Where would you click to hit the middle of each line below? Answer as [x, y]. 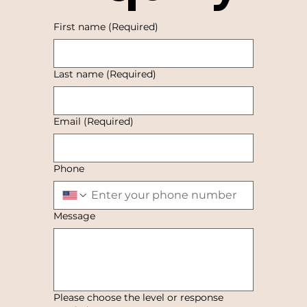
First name [79, 27]
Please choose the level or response [138, 298]
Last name [78, 74]
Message [74, 216]
